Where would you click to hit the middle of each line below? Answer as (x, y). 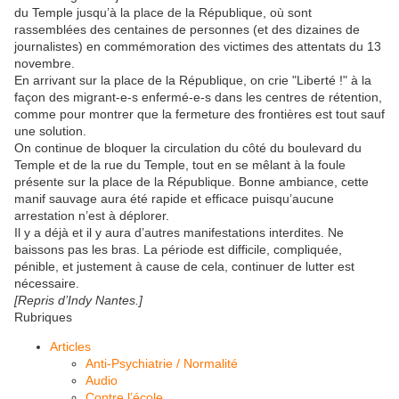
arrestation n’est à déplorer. (92, 216)
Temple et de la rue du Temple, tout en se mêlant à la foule (180, 165)
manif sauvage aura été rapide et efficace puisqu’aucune (174, 199)
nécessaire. (47, 284)
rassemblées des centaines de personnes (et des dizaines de (187, 30)
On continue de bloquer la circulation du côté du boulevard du (188, 148)
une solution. (50, 131)
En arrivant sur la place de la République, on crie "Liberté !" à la (193, 81)
